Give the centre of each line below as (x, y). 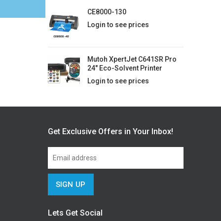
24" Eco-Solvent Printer (125, 68)
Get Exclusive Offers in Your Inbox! (110, 131)
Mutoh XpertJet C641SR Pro (132, 59)
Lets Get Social (75, 213)
